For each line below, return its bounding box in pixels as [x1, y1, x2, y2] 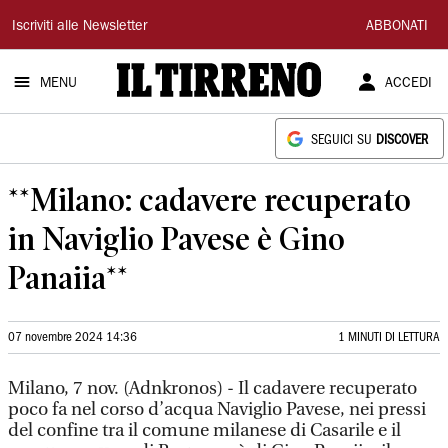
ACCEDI [384, 77, 432, 91]
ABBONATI [366, 20, 428, 34]
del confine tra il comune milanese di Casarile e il [8, 420, 401, 441]
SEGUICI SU [311, 135, 376, 146]
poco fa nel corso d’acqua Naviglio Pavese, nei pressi [8, 399, 426, 420]
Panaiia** [8, 259, 128, 296]
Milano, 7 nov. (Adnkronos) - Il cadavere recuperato [8, 378, 417, 399]
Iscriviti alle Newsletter [12, 20, 147, 34]
